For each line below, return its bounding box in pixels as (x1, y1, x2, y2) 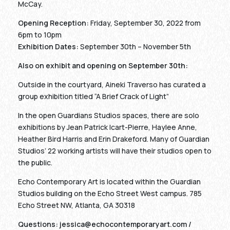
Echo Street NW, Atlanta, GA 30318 (18, 200, 135, 210)
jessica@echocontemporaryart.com (60, 219, 187, 229)
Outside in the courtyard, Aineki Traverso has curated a (18, 80, 206, 89)
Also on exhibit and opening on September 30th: (18, 61, 188, 70)
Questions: (18, 219, 60, 229)
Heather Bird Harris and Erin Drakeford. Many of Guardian (18, 134, 209, 144)
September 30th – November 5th (79, 42, 191, 51)
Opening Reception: (18, 18, 89, 28)
